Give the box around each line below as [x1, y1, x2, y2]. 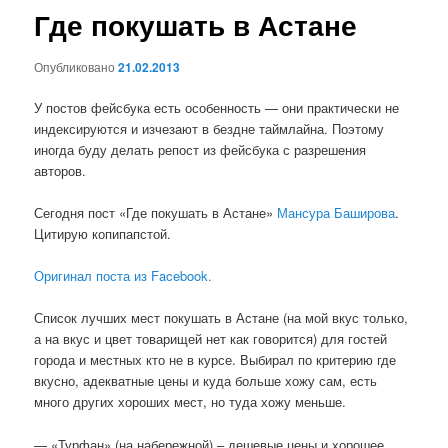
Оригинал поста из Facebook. [34, 266, 213, 286]
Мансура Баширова [277, 203, 396, 223]
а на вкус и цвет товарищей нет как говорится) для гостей [34, 329, 388, 349]
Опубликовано [34, 57, 119, 75]
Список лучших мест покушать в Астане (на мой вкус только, [34, 308, 409, 328]
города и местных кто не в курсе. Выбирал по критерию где [34, 350, 397, 370]
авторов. [34, 161, 87, 180]
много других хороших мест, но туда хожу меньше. [34, 392, 347, 412]
